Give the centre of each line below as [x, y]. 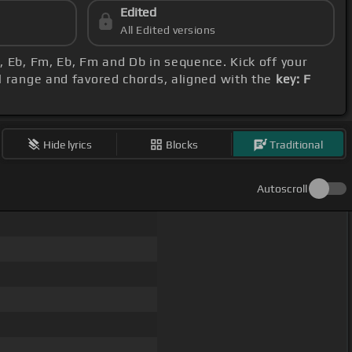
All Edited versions [168, 30]
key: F [293, 79]
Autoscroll [282, 189]
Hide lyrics [68, 144]
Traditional [297, 144]
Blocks [182, 144]
